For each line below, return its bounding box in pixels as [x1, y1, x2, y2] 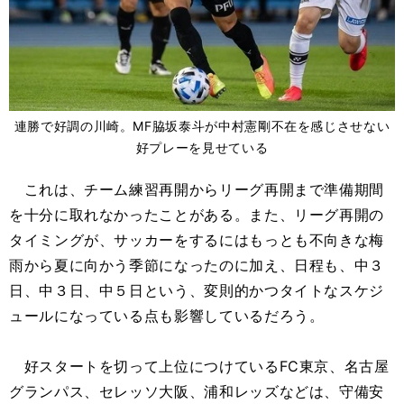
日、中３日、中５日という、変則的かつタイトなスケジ [9, 281, 384, 299]
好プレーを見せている [135, 140, 269, 155]
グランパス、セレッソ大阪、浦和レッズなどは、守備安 [9, 382, 384, 400]
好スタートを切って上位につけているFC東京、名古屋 [9, 357, 390, 375]
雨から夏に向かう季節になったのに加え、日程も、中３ [9, 256, 384, 274]
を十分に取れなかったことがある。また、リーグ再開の [9, 206, 384, 224]
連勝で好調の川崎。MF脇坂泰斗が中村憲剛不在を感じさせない [14, 118, 390, 133]
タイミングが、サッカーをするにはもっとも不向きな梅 [9, 231, 385, 249]
